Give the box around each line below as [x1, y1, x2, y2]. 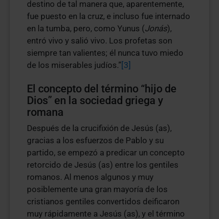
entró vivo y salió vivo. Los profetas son [27, 36, 172, 45]
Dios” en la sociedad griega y [27, 94, 163, 107]
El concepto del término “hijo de [27, 83, 176, 95]
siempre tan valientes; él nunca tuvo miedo [27, 48, 183, 58]
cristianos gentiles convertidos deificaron [27, 197, 179, 206]
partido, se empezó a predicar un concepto [27, 148, 185, 157]
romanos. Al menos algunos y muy [27, 172, 153, 182]
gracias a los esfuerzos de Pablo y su [27, 135, 164, 145]
